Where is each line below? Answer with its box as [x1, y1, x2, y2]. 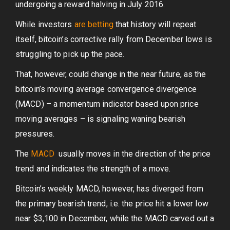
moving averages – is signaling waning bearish [15, 114, 186, 124]
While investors [15, 20, 74, 29]
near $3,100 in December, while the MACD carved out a [15, 214, 215, 223]
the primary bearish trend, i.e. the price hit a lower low [15, 199, 208, 208]
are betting [74, 20, 113, 29]
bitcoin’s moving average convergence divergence [15, 84, 197, 94]
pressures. [15, 129, 54, 139]
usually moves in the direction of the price [54, 149, 211, 159]
